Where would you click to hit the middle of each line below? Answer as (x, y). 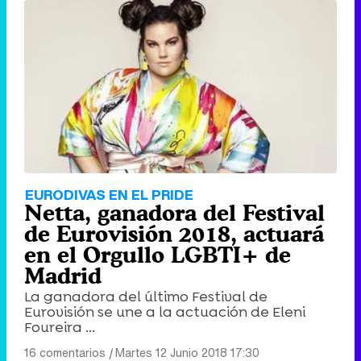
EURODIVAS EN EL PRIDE (109, 194)
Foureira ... (60, 327)
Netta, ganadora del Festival (174, 212)
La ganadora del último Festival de (146, 296)
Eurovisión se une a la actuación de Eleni (165, 311)
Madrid (63, 275)
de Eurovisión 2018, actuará (174, 233)
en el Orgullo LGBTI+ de (158, 254)
